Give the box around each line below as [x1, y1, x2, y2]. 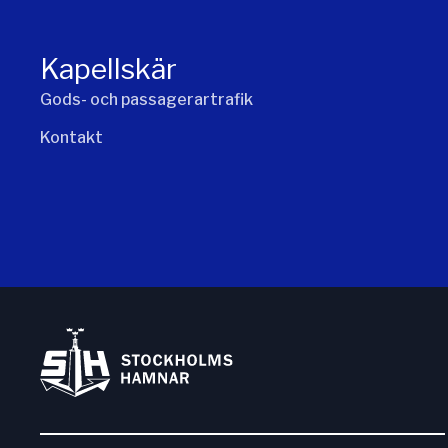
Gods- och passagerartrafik [40, 90, 253, 110]
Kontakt [40, 128, 103, 148]
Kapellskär [40, 52, 177, 87]
